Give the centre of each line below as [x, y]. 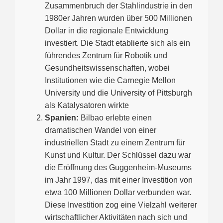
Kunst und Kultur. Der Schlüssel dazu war [118, 155]
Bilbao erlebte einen [115, 118]
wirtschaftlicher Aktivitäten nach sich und [116, 218]
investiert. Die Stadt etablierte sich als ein [117, 43]
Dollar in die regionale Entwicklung [107, 31]
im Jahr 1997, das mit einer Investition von [119, 180]
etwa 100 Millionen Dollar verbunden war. [118, 193]
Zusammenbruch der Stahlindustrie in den [119, 6]
